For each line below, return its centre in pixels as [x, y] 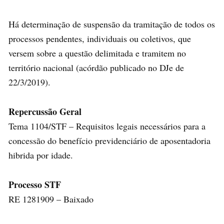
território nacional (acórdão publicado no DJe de [96, 67]
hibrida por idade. [41, 155]
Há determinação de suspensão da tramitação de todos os [112, 24]
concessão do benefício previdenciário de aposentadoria [109, 140]
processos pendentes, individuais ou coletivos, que [100, 38]
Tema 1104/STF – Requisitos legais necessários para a [107, 126]
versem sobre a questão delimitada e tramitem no [97, 53]
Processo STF [35, 184]
